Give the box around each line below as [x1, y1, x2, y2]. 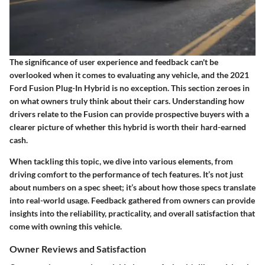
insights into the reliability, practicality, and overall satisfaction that [9, 208, 255, 218]
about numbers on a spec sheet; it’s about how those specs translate [9, 182, 256, 192]
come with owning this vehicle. [9, 221, 122, 231]
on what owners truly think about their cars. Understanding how [9, 95, 244, 106]
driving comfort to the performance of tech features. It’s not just [9, 169, 243, 179]
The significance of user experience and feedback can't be [9, 56, 218, 67]
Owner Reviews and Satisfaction [9, 243, 146, 254]
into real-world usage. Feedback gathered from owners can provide [9, 195, 255, 205]
